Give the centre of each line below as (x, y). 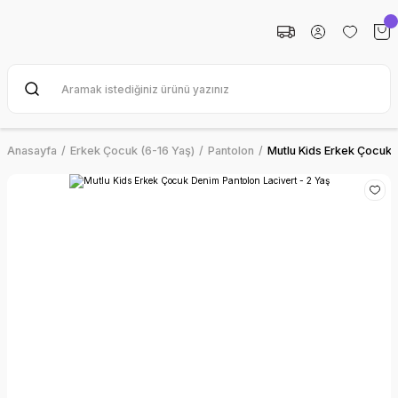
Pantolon (231, 151)
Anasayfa (32, 151)
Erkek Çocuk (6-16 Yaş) (132, 151)
